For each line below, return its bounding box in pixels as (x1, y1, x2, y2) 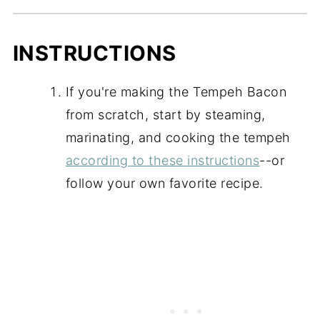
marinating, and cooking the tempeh (65, 129, 291, 145)
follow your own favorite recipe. (65, 175, 264, 191)
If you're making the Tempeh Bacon (65, 84, 287, 99)
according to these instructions (65, 152, 260, 168)
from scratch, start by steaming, (65, 106, 266, 122)
